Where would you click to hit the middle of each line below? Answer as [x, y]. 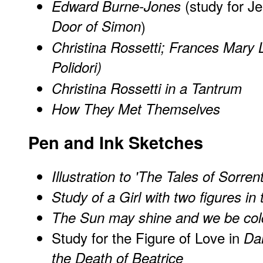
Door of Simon [96, 26]
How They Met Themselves [136, 109]
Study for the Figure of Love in [148, 238]
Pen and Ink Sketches [116, 143]
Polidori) [77, 68]
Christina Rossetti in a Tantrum [147, 88]
